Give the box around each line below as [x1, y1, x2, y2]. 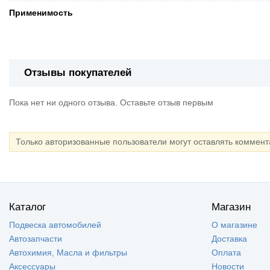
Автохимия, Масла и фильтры [9, 247, 127, 257]
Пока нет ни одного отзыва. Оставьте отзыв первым [9, 97, 213, 107]
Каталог [9, 201, 46, 213]
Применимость [9, 7, 73, 17]
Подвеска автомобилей [9, 219, 101, 230]
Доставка [212, 233, 247, 243]
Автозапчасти [9, 233, 62, 243]
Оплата [212, 247, 241, 257]
